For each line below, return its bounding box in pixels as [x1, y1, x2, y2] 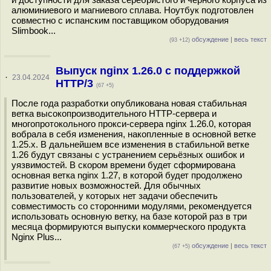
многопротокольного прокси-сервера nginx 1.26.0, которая [11, 119, 251, 129]
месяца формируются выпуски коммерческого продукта [11, 221, 246, 232]
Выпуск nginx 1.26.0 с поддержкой [55, 65, 240, 77]
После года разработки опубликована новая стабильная [11, 98, 247, 108]
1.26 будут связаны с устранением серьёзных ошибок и [11, 149, 244, 160]
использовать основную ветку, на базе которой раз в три [11, 211, 247, 221]
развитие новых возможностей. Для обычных [11, 180, 201, 191]
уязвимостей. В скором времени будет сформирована [11, 160, 235, 170]
